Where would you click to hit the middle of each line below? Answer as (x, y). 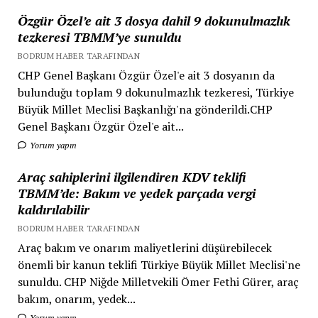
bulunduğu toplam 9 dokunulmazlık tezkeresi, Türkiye (155, 92)
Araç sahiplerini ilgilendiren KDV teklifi (131, 176)
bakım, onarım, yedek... (76, 298)
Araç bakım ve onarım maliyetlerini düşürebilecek (144, 247)
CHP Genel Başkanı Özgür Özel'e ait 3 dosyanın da (146, 75)
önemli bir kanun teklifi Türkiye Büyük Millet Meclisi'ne (159, 264)
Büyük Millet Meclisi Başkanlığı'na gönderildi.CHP (145, 109)
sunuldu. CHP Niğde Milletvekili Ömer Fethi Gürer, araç (158, 281)
